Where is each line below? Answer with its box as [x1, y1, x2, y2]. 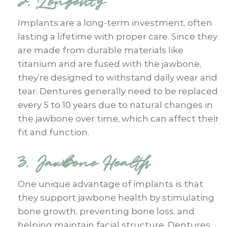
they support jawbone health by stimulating [18, 192, 214, 203]
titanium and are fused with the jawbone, [18, 58, 201, 69]
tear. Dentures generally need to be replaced [18, 86, 218, 96]
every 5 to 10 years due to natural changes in [18, 99, 213, 110]
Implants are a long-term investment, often [18, 17, 212, 28]
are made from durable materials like [18, 45, 183, 55]
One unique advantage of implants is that [18, 178, 203, 189]
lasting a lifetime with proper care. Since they [18, 31, 217, 42]
